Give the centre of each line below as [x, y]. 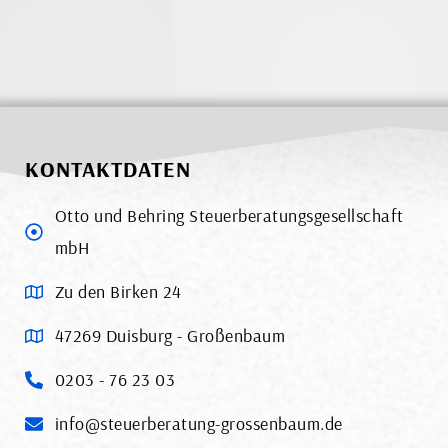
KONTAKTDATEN [108, 169]
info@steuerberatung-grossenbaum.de [198, 424]
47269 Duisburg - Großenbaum [169, 336]
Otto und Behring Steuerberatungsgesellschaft [229, 216]
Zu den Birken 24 [118, 292]
